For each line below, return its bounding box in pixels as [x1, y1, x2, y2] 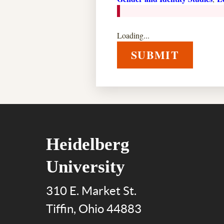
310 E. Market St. [46, 184, 136, 197]
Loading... [117, 30, 149, 40]
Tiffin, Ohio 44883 [46, 202, 141, 215]
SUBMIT [131, 46, 179, 63]
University [46, 157, 125, 176]
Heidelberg [46, 134, 129, 154]
